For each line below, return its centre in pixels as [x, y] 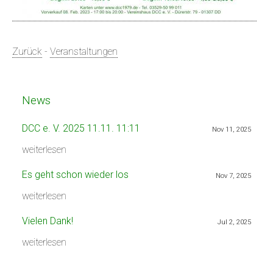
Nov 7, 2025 [233, 175]
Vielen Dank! [48, 221]
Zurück [27, 52]
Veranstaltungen [84, 52]
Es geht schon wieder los [75, 174]
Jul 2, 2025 [234, 222]
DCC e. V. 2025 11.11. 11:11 [81, 128]
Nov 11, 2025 [232, 129]
